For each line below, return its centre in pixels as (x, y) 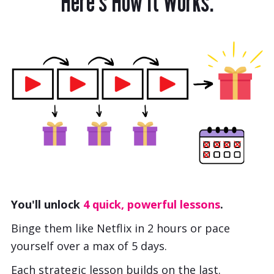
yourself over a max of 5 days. (91, 246)
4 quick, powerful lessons (152, 205)
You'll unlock (47, 205)
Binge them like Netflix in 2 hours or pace (120, 228)
